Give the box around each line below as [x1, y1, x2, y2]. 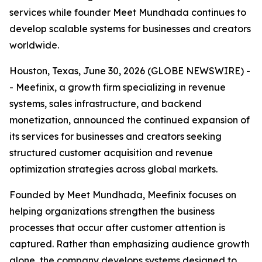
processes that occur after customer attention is [9, 222, 225, 233]
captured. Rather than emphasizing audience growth [9, 238, 250, 250]
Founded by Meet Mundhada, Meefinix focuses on [9, 189, 236, 201]
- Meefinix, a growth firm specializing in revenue [9, 81, 226, 93]
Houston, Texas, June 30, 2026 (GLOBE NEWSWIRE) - [9, 65, 250, 77]
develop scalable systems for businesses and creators [9, 23, 251, 35]
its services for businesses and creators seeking [9, 130, 222, 142]
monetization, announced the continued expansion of [9, 114, 250, 126]
